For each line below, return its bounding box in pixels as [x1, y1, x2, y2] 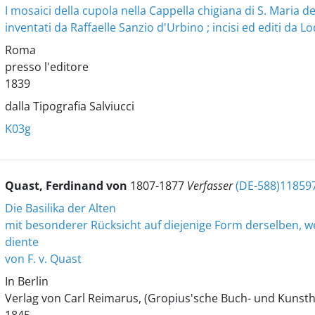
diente [4, 234, 39, 250]
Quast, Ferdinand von [4, 178, 130, 193]
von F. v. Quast [4, 251, 82, 266]
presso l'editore [4, 59, 89, 75]
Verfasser [186, 178, 236, 193]
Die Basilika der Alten [4, 200, 116, 216]
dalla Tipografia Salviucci [4, 98, 134, 114]
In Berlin [4, 274, 49, 289]
